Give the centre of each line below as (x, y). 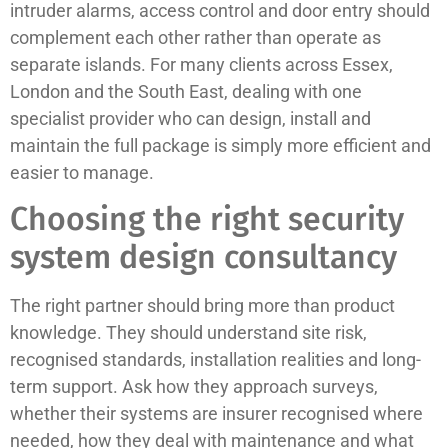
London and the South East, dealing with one (186, 91)
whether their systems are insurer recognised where (216, 413)
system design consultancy (203, 256)
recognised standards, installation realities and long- (215, 359)
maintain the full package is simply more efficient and (220, 145)
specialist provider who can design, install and (190, 118)
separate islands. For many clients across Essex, (201, 64)
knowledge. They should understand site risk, (188, 332)
